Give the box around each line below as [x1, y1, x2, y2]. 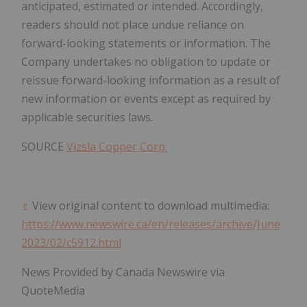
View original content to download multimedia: [29, 198, 269, 214]
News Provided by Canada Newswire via [21, 265, 225, 280]
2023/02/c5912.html [21, 235, 121, 251]
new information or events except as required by [21, 91, 271, 107]
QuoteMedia [21, 283, 85, 299]
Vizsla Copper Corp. [66, 139, 167, 155]
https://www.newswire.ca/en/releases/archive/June [21, 217, 280, 232]
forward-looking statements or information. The [21, 36, 271, 51]
